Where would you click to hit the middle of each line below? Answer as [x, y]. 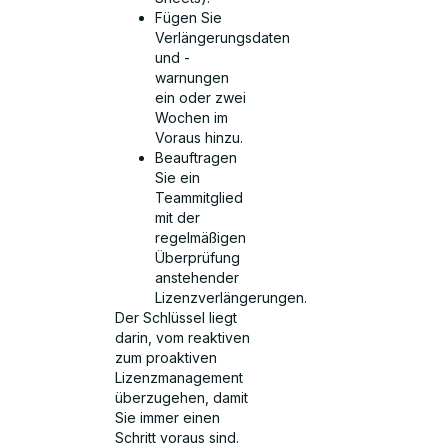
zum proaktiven [166, 358]
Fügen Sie [189, 18]
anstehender [197, 278]
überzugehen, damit [182, 398]
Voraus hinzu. [199, 138]
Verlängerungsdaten [223, 38]
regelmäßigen [201, 238]
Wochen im [192, 118]
